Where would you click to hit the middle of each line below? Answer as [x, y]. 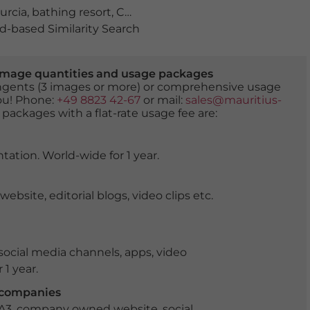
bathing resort [71, 12]
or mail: [163, 100]
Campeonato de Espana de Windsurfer [120, 12]
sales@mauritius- [233, 100]
